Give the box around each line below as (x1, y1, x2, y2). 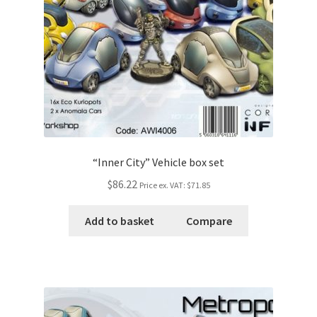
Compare (186, 213, 233, 228)
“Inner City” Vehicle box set (93, 155, 224, 170)
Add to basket (84, 213, 154, 228)
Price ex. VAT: (139, 179, 187, 190)
